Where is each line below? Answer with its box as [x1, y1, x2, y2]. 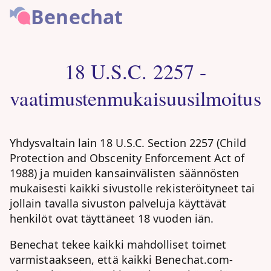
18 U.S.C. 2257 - [64, 57, 207, 85]
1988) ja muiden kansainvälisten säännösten [10, 166, 240, 180]
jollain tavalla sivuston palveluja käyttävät [10, 196, 227, 211]
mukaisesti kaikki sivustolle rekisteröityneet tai [10, 181, 255, 195]
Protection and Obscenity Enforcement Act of [10, 151, 245, 165]
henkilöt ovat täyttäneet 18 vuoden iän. [10, 211, 214, 226]
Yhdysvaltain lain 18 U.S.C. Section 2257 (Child [10, 135, 246, 150]
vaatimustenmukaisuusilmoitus [10, 84, 261, 112]
